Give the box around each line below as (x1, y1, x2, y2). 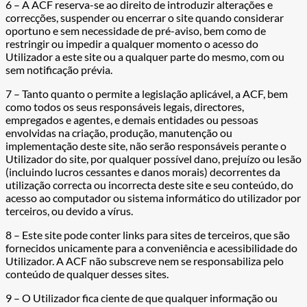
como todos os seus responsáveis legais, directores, (5, 100, 244, 114)
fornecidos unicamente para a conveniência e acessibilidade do (5, 241, 297, 255)
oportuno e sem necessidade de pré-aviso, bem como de (5, 24, 266, 38)
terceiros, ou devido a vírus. (5, 204, 133, 218)
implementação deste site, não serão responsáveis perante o (5, 139, 286, 153)
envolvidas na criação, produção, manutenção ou (5, 126, 232, 140)
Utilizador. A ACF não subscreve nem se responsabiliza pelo (5, 254, 284, 268)
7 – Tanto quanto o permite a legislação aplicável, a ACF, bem (5, 87, 288, 101)
